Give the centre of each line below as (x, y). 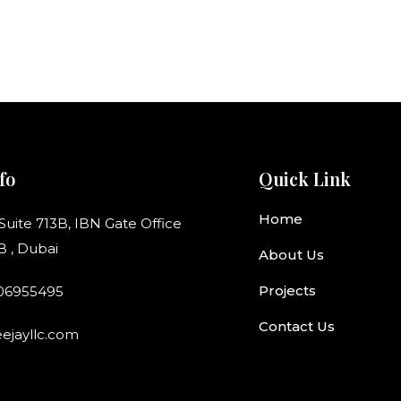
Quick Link (305, 179)
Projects (287, 290)
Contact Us (297, 326)
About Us (291, 255)
